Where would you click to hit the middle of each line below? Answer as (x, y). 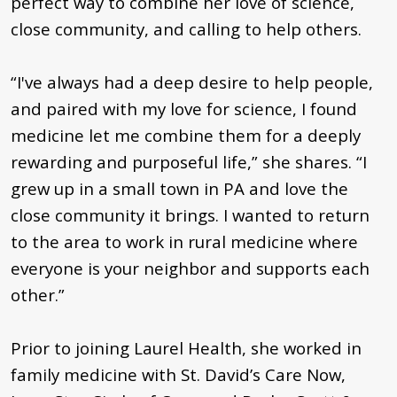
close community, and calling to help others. (186, 28)
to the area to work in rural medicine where (184, 241)
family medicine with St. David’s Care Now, (178, 374)
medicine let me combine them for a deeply (186, 135)
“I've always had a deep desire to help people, (192, 82)
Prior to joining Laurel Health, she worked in (186, 347)
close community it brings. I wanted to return (190, 214)
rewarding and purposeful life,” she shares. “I (189, 161)
